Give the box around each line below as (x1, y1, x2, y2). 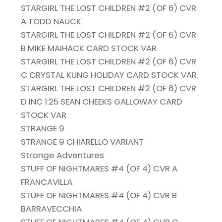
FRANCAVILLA (21, 176, 73, 188)
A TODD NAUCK (21, 15, 82, 28)
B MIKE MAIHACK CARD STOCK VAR (21, 42, 157, 55)
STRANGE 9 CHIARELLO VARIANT (21, 136, 144, 148)
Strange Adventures (21, 149, 105, 162)
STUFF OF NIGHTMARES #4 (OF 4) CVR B (21, 189, 177, 202)
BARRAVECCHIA (21, 203, 82, 215)
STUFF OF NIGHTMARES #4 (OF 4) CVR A (21, 163, 178, 175)
